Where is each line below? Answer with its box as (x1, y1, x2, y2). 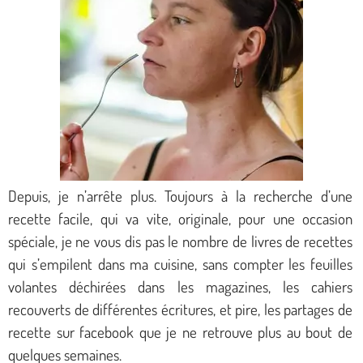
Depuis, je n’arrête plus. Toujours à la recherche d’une (8, 186, 352, 207)
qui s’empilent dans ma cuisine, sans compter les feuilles (8, 254, 352, 275)
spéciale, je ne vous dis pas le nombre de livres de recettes (8, 231, 352, 252)
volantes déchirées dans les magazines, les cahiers (8, 276, 352, 297)
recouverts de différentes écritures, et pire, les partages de (8, 299, 352, 320)
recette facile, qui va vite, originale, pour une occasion (8, 208, 352, 229)
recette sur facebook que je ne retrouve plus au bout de (8, 322, 352, 343)
